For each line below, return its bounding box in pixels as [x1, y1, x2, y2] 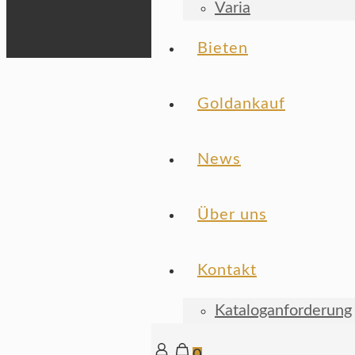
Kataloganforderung [214, 303, 352, 319]
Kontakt [197, 262, 257, 278]
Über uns [197, 207, 267, 223]
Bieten [197, 40, 248, 56]
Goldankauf [197, 96, 285, 112]
